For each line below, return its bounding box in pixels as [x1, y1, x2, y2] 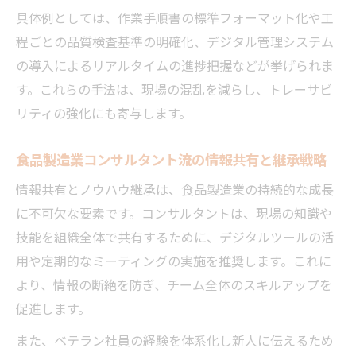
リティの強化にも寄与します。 [16, 103, 192, 122]
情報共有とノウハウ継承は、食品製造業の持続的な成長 [16, 179, 334, 199]
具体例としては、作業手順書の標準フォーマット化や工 [16, 7, 334, 27]
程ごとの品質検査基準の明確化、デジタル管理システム [16, 31, 334, 51]
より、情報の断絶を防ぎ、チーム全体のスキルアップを [16, 274, 332, 294]
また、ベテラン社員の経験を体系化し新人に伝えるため [16, 330, 334, 350]
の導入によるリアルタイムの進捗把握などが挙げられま [16, 55, 334, 75]
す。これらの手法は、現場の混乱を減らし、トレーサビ [16, 79, 332, 99]
